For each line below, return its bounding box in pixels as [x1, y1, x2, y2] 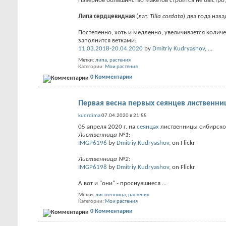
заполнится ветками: [78, 37, 136, 44]
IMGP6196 [78, 139, 107, 146]
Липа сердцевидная [78, 13, 135, 20]
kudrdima [78, 112, 100, 119]
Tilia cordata [150, 13, 183, 20]
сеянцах [137, 123, 159, 130]
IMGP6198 [78, 163, 107, 171]
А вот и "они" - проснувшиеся [78, 180, 162, 187]
